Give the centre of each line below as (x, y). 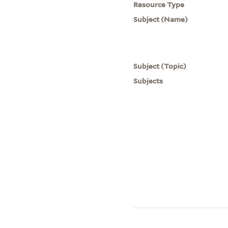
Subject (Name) (161, 19)
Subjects (148, 81)
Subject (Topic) (160, 66)
